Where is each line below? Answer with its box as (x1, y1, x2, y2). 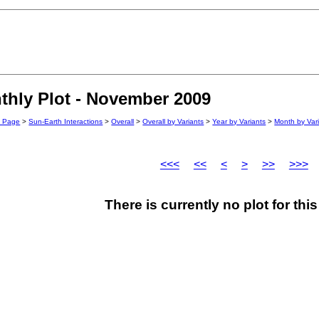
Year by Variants (212, 117, 266, 126)
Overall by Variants (142, 117, 204, 126)
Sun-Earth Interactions (28, 117, 103, 126)
